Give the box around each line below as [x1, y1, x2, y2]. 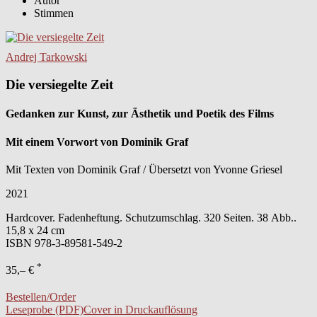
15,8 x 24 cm [6, 224, 64, 236]
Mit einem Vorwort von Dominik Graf [6, 135, 188, 148]
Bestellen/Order [6, 291, 76, 304]
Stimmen [34, 7, 74, 20]
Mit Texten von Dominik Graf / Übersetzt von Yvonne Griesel [6, 163, 282, 175]
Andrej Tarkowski [6, 51, 87, 64]
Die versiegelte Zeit [6, 77, 113, 93]
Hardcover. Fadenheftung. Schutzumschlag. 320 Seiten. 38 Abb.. [6, 211, 296, 224]
